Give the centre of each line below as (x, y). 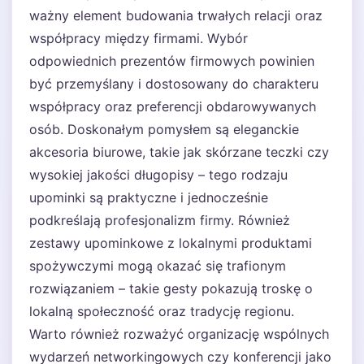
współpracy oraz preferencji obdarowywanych (173, 106)
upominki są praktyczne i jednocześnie (149, 197)
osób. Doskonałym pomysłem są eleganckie (164, 129)
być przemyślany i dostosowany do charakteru (174, 84)
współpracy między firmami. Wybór (139, 38)
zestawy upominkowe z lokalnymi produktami (171, 243)
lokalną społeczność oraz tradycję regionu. (162, 311)
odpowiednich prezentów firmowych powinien (172, 61)
